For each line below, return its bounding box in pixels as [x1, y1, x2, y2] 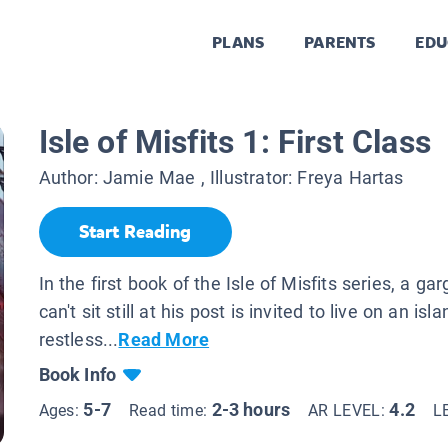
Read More [118, 328, 210, 350]
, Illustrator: [195, 167, 298, 189]
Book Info [38, 363, 117, 385]
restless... [38, 328, 119, 350]
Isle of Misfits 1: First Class [38, 123, 431, 162]
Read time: [128, 400, 212, 420]
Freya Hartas [297, 167, 404, 189]
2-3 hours [211, 398, 291, 420]
